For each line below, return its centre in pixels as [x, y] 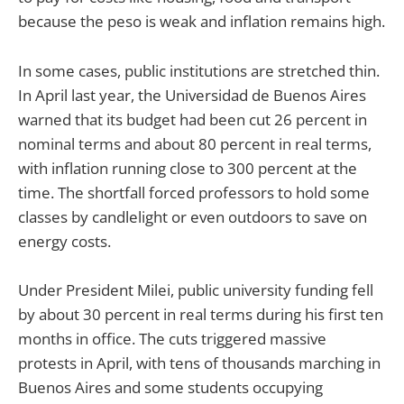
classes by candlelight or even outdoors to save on [193, 216]
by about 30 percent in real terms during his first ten [201, 314]
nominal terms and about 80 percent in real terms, [195, 143]
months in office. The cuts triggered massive [172, 338]
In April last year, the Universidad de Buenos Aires [192, 95]
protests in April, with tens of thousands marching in [199, 363]
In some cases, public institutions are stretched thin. [199, 70]
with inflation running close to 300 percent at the [188, 168]
